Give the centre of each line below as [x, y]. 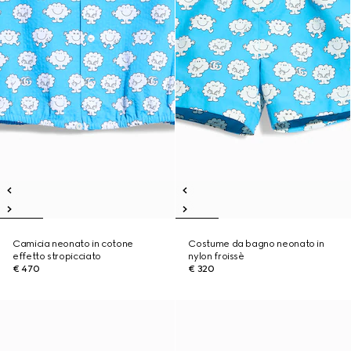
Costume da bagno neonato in [256, 244]
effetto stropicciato [57, 256]
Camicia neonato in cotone [73, 244]
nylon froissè [216, 256]
